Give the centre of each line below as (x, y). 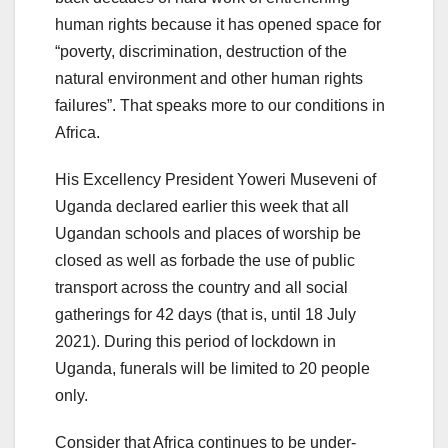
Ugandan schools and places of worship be (208, 233)
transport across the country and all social (201, 287)
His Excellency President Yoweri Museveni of (215, 179)
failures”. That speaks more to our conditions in (220, 105)
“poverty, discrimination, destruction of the (201, 51)
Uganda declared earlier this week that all (202, 206)
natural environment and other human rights (209, 78)
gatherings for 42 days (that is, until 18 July (205, 314)
